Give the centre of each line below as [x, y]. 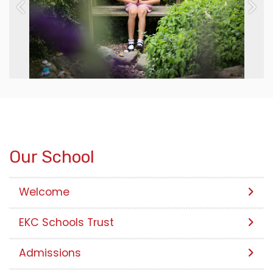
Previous [41, 14]
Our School [52, 157]
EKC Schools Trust [66, 222]
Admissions [50, 253]
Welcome [44, 192]
